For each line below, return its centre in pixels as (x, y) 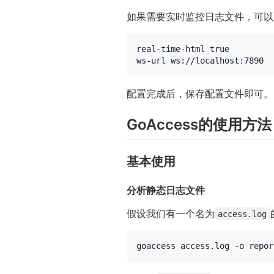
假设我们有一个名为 (171, 213)
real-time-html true (183, 49)
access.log (243, 214)
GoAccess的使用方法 (199, 125)
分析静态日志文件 (166, 190)
